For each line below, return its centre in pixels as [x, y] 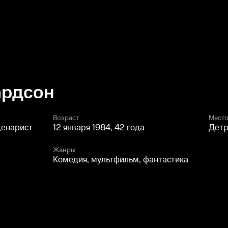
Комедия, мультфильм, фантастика [121, 160]
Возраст [66, 118]
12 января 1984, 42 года [99, 128]
